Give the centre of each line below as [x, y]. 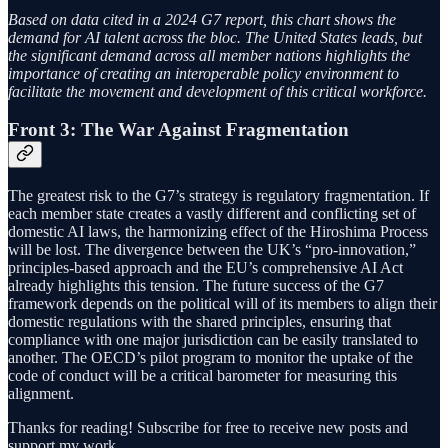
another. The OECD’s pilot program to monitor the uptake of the [210, 358]
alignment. [41, 394]
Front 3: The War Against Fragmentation [178, 130]
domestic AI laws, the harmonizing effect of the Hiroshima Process [218, 232]
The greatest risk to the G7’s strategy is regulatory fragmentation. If [218, 196]
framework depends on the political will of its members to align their [222, 304]
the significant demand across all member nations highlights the [209, 55]
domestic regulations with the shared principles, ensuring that [199, 322]
